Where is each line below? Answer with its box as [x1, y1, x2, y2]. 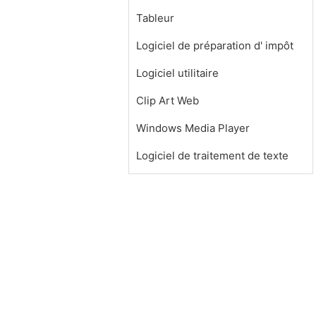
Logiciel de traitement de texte [136, 149, 288, 162]
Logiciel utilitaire [136, 66, 219, 80]
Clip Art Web [136, 94, 199, 107]
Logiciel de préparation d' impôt [136, 39, 293, 52]
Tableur [136, 11, 174, 25]
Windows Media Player [136, 121, 250, 135]
